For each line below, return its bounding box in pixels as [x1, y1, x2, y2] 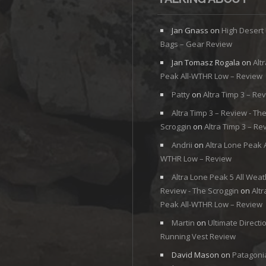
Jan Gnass [171, 25, 208, 36]
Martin [171, 217, 195, 229]
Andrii [171, 140, 192, 151]
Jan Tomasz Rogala [171, 57, 240, 68]
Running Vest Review [160, 231, 236, 242]
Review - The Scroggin [160, 185, 239, 197]
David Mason [171, 249, 219, 261]
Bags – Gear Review [160, 39, 232, 50]
